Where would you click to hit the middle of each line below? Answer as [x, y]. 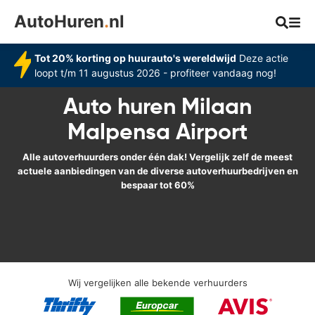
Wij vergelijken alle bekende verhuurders [157, 283]
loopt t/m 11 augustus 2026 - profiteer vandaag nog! [155, 73]
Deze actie [262, 58]
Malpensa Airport [157, 131]
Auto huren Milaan [157, 106]
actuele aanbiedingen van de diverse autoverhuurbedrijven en [157, 171]
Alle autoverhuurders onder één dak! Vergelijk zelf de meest [157, 157]
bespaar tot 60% [157, 185]
